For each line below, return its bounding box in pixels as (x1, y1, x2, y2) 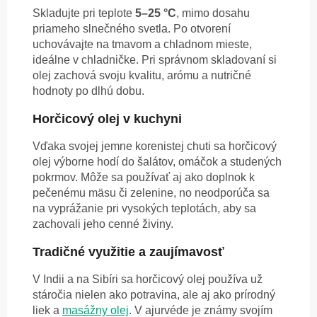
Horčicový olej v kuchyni (33, 112, 182, 127)
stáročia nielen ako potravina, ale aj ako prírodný (33, 289, 275, 301)
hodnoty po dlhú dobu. (33, 85, 144, 98)
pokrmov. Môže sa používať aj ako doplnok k (33, 171, 255, 184)
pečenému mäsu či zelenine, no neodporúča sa (33, 187, 270, 200)
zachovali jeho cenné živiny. (33, 218, 173, 231)
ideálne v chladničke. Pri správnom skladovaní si (33, 54, 277, 67)
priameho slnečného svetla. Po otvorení (33, 23, 231, 35)
